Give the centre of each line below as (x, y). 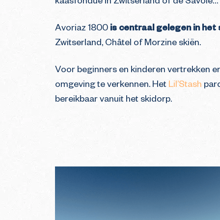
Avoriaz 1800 (82, 29)
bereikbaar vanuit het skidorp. (114, 100)
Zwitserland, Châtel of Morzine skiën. (129, 44)
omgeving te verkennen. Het (112, 85)
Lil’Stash (185, 85)
